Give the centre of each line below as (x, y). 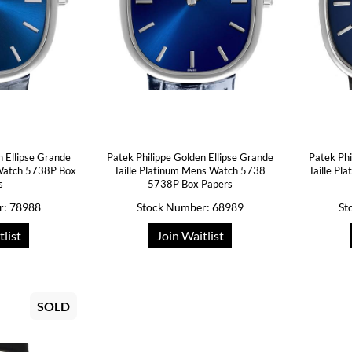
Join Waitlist (190, 235)
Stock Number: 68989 (190, 207)
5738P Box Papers (190, 184)
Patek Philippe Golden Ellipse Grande (190, 157)
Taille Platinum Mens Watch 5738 (190, 170)
